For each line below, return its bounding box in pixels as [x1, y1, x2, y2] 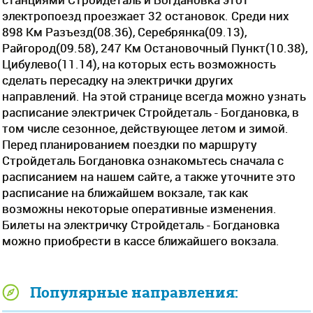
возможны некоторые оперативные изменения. [2, 201, 277, 217]
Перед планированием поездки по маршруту [2, 136, 257, 152]
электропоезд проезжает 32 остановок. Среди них [2, 8, 289, 24]
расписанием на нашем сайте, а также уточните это [2, 168, 296, 184]
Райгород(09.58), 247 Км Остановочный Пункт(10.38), [2, 40, 307, 56]
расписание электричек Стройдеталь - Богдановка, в [2, 104, 299, 120]
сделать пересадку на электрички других [2, 72, 233, 88]
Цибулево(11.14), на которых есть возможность [2, 56, 276, 72]
